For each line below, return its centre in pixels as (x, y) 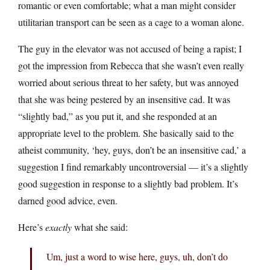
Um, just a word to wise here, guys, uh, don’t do (137, 256)
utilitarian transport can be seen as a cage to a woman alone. (131, 22)
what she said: (100, 227)
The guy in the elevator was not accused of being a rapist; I (130, 48)
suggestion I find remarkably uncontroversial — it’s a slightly (133, 166)
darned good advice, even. (68, 200)
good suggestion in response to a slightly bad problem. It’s (128, 183)
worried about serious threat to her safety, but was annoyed (128, 82)
